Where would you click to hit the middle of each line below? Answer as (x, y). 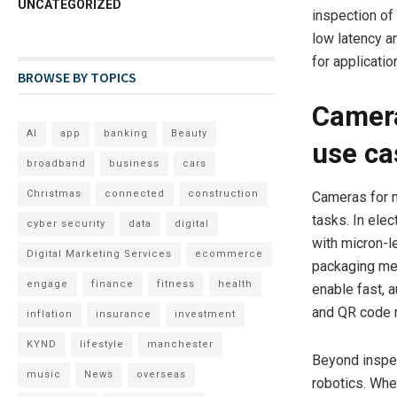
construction (224, 194)
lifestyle (102, 344)
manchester (181, 344)
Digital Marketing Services (100, 254)
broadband (57, 163)
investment (206, 314)
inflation (50, 314)
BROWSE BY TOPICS (78, 77)
